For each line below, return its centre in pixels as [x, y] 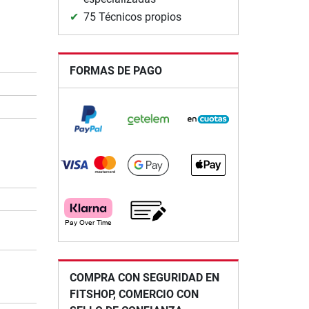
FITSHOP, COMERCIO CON [134, 294]
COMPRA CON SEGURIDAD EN [144, 277]
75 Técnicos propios [132, 17]
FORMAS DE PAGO [116, 70]
